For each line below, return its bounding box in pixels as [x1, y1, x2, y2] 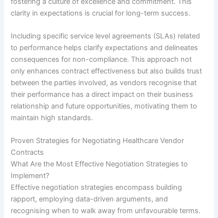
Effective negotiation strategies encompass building [11, 183, 182, 192]
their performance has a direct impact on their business [11, 90, 194, 99]
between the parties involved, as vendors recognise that [11, 78, 197, 87]
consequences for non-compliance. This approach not [11, 54, 192, 64]
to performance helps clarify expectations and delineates [11, 43, 199, 52]
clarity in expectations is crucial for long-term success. [11, 8, 191, 18]
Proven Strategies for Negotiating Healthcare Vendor [11, 136, 184, 145]
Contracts [11, 148, 44, 157]
